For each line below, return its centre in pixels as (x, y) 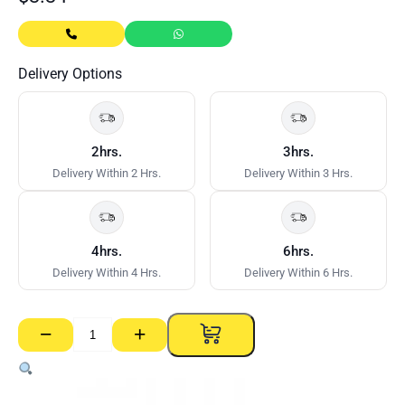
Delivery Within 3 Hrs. (299, 174)
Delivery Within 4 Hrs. (106, 273)
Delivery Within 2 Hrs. (106, 174)
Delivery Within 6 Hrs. (299, 273)
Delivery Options (70, 74)
